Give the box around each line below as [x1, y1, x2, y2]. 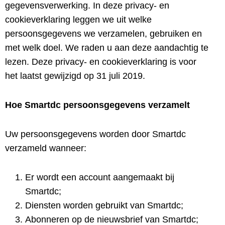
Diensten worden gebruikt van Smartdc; [25, 200, 183, 210]
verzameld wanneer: [5, 143, 86, 153]
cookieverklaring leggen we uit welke [5, 15, 152, 25]
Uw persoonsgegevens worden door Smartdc [5, 129, 186, 139]
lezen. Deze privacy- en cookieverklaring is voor [5, 57, 196, 67]
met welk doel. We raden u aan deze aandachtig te [5, 43, 208, 53]
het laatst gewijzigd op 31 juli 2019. [5, 71, 145, 81]
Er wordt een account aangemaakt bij [25, 172, 174, 182]
